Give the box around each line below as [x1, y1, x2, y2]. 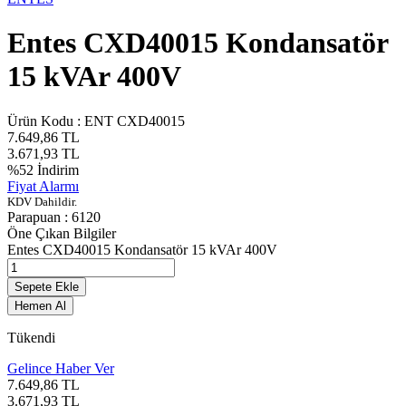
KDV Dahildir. [7, 194, 77, 208]
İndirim [34, 161, 79, 178]
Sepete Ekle [14, 279, 79, 294]
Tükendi [7, 329, 55, 345]
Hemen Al [14, 298, 66, 313]
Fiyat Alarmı [7, 178, 79, 194]
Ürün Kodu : [7, 112, 84, 129]
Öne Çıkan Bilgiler [7, 225, 116, 241]
